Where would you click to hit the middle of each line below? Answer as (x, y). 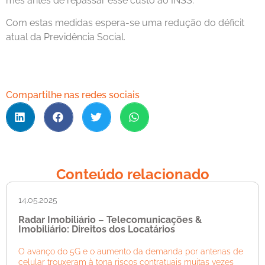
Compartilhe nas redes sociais (73, 95)
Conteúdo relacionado (132, 174)
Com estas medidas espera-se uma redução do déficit (125, 22)
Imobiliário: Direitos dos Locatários (97, 229)
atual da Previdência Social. (66, 37)
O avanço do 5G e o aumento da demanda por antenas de (131, 251)
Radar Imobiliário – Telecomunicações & (110, 219)
